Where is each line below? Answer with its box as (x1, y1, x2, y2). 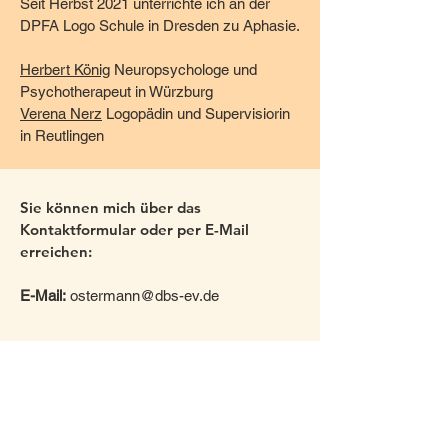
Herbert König (20, 61, 110, 78)
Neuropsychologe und (110, 61, 257, 78)
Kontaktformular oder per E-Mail (20, 220, 249, 239)
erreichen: (20, 242, 92, 261)
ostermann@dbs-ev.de (70, 287, 219, 304)
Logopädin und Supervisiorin (102, 105, 290, 122)
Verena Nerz (20, 105, 102, 122)
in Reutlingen (20, 127, 104, 144)
